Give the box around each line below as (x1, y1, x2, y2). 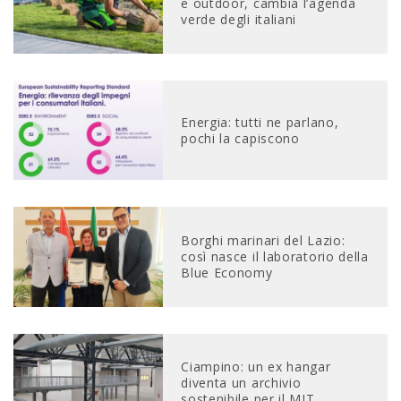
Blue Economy (181, 263, 273, 281)
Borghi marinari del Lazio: (181, 231, 346, 249)
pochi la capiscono (181, 129, 300, 147)
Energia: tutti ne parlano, (181, 113, 339, 131)
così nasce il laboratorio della (181, 247, 369, 265)
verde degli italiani (181, 11, 297, 29)
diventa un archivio (181, 374, 302, 392)
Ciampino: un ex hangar (181, 358, 331, 376)
